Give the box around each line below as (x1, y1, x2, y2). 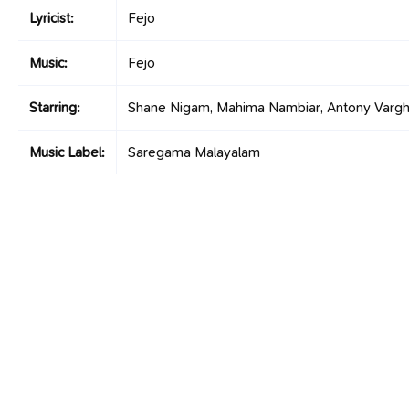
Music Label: (29, 142, 105, 162)
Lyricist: (29, 8, 74, 27)
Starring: (29, 98, 80, 117)
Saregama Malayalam (128, 142, 260, 162)
